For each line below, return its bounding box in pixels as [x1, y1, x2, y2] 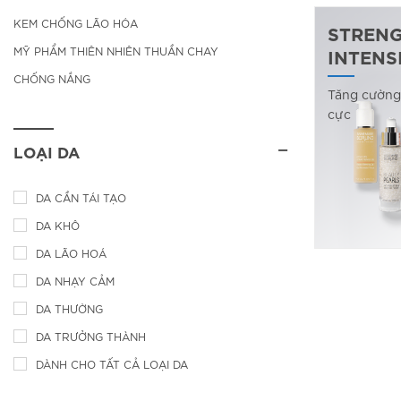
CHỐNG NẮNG [13, 72, 90, 86]
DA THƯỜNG [36, 302, 103, 316]
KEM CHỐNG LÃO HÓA [13, 16, 138, 30]
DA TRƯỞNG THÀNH [36, 329, 146, 344]
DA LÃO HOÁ [36, 246, 107, 260]
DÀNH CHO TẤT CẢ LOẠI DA [36, 357, 188, 371]
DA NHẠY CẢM [36, 274, 115, 288]
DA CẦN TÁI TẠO [36, 191, 126, 205]
